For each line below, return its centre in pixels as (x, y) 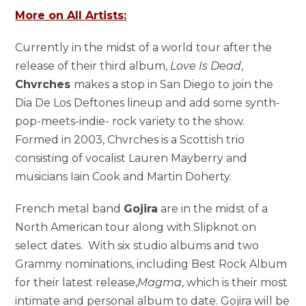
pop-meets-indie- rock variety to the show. (130, 121)
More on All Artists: (71, 15)
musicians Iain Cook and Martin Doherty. (124, 176)
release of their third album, (93, 66)
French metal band (70, 208)
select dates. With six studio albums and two (137, 245)
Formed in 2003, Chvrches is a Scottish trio (130, 139)
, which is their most (235, 282)
